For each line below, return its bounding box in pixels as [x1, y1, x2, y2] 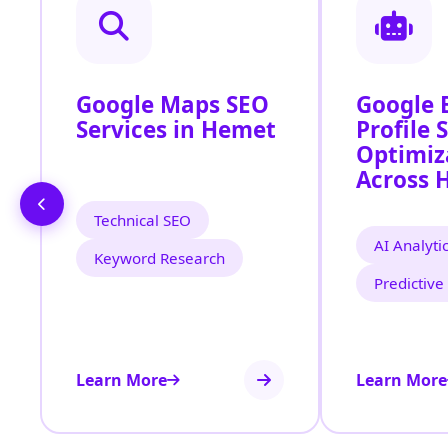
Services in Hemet [76, 114, 276, 146]
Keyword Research [94, 248, 225, 269]
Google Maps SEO [76, 89, 269, 121]
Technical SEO [94, 210, 191, 231]
